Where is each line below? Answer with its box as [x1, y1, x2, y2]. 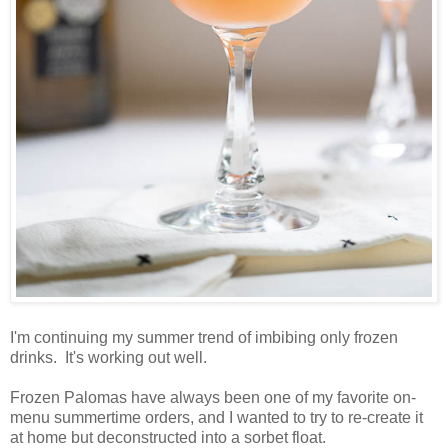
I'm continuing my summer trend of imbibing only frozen [10, 329, 398, 346]
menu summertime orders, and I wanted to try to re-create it [10, 409, 423, 426]
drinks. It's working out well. [10, 349, 207, 366]
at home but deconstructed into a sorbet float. [10, 429, 326, 446]
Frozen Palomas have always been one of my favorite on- [10, 389, 416, 406]
